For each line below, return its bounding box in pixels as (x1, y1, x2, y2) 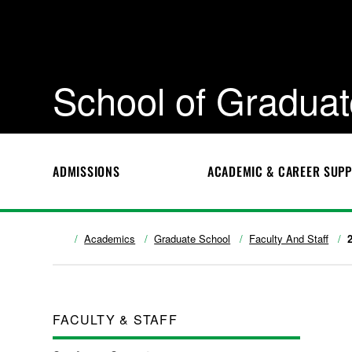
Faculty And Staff (249, 231, 329, 246)
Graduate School (154, 231, 231, 246)
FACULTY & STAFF (53, 310, 178, 328)
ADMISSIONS (53, 162, 120, 181)
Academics (84, 231, 136, 246)
